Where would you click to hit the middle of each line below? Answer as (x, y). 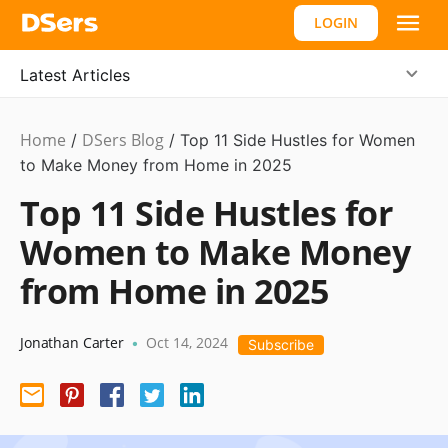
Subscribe (280, 344)
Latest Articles (75, 75)
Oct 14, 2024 (186, 342)
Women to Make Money (215, 252)
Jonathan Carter (72, 342)
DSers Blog (123, 140)
